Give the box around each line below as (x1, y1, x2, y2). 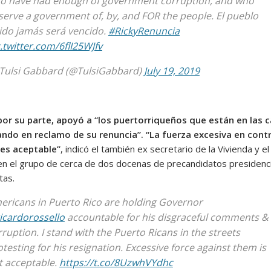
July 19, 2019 (143, 64, 200, 77)
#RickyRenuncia (108, 24, 180, 38)
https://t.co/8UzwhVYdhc (59, 256, 173, 269)
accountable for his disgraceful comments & (64, 211, 269, 224)
